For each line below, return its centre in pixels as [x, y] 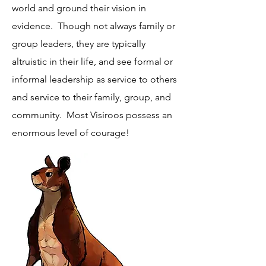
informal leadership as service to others [94, 79]
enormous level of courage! [71, 132]
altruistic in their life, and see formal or [92, 61]
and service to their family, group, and [91, 97]
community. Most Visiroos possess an [92, 115]
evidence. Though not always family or [94, 26]
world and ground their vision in [79, 8]
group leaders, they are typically [79, 43]
